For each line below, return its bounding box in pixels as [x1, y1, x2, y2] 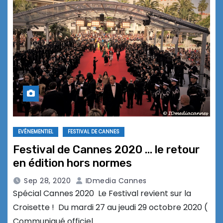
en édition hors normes [13, 156, 132, 170]
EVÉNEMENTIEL [18, 128, 53, 136]
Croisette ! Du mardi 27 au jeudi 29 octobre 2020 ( [13, 202, 208, 214]
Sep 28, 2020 [24, 176, 71, 186]
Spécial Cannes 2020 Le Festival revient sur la [13, 188, 191, 200]
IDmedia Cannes [83, 176, 147, 186]
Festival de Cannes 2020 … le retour [13, 143, 200, 157]
